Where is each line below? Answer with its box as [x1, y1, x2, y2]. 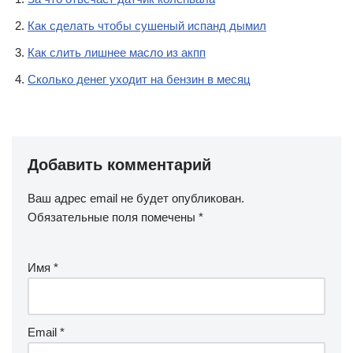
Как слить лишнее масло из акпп [28, 46, 206, 59]
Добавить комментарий [28, 156, 211, 173]
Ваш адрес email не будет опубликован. [28, 191, 244, 205]
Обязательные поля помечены [28, 210, 199, 224]
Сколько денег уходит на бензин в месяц [28, 72, 251, 86]
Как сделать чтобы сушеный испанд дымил [28, 19, 266, 32]
